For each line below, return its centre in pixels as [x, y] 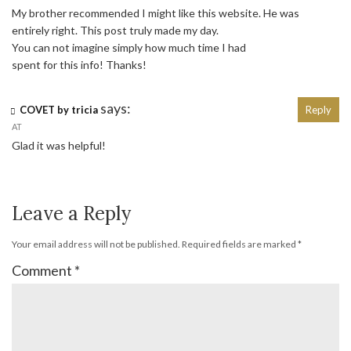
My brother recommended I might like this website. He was [156, 13]
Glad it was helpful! [59, 146]
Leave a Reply [71, 214]
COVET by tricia [59, 110]
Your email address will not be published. [96, 244]
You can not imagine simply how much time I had [129, 48]
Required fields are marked [240, 244]
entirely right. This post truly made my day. [115, 31]
